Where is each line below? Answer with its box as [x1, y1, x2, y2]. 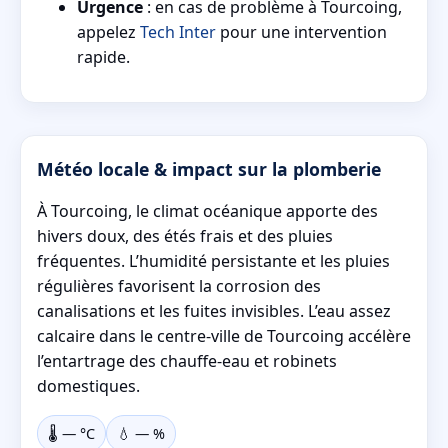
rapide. [77, 45, 130, 68]
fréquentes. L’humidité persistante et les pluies [37, 249, 390, 272]
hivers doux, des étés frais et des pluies [37, 224, 333, 247]
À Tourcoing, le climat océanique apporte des [37, 199, 378, 222]
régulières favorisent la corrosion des [37, 274, 321, 297]
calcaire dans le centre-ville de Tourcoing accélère [37, 324, 411, 347]
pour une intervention [216, 20, 387, 43]
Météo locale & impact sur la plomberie [37, 156, 381, 181]
